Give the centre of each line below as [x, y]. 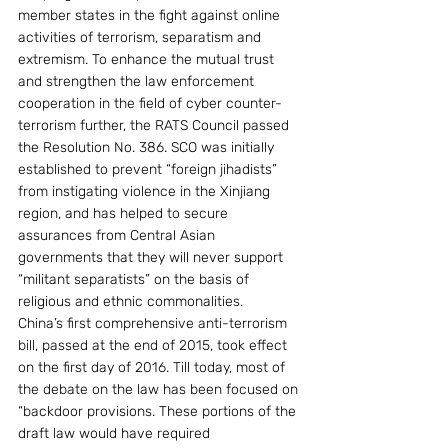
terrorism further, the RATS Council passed [155, 125]
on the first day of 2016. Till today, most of [153, 367]
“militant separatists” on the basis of [135, 279]
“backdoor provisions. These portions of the [159, 411]
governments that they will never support [152, 257]
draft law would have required [116, 433]
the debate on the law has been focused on [160, 389]
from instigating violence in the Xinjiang [146, 191]
